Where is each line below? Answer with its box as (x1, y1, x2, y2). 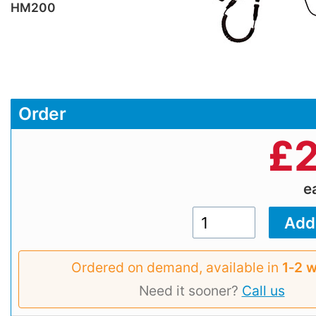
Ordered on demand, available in (71, 258, 282, 276)
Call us (241, 281, 285, 299)
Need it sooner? (138, 281, 242, 299)
